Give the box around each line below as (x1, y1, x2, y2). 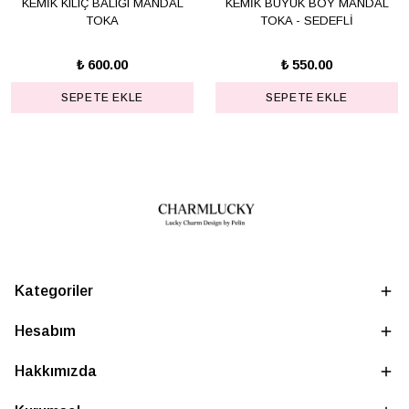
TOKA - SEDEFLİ (260, 14, 353, 28)
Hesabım (15, 323, 76, 339)
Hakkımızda (15, 363, 97, 379)
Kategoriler (15, 283, 93, 299)
